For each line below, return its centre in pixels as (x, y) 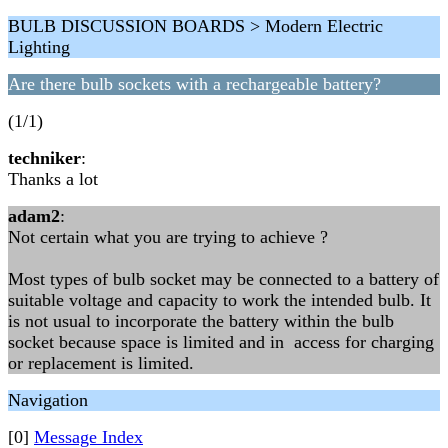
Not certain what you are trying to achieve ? (168, 237)
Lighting (39, 47)
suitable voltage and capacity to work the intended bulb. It (219, 300)
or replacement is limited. (101, 363)
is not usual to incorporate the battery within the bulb (201, 321)
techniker (44, 158)
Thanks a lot (53, 179)
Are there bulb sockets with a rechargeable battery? (194, 84)
